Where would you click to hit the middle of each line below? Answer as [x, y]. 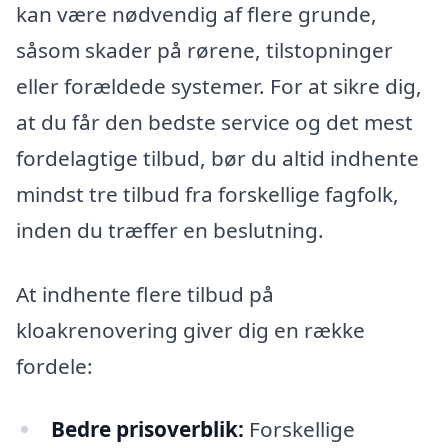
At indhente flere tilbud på [145, 293]
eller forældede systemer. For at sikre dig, [219, 85]
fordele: [54, 365]
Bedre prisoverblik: [147, 429]
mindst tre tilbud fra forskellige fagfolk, [207, 193]
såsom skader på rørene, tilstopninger [204, 49]
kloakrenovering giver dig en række [190, 329]
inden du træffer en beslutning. [170, 229]
